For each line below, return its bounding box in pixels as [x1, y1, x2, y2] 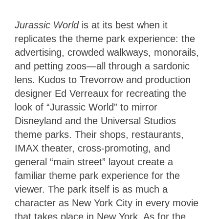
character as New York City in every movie [15, 197, 198, 208]
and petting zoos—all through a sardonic [15, 60, 190, 71]
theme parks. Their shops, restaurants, [15, 129, 184, 140]
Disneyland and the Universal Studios [15, 115, 176, 126]
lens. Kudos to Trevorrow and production [15, 74, 191, 85]
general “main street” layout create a [15, 156, 173, 167]
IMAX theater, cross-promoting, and [15, 142, 170, 153]
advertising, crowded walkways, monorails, [15, 46, 199, 58]
